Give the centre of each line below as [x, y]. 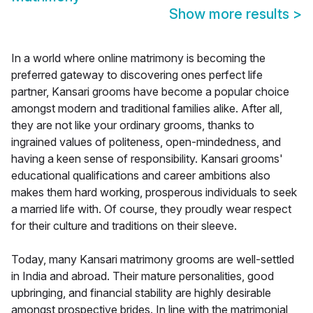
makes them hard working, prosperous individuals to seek [154, 192]
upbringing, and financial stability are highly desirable [141, 293]
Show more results [231, 14]
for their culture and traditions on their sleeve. [124, 226]
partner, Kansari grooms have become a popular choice [150, 92]
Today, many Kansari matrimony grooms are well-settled [153, 260]
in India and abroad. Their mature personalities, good [143, 276]
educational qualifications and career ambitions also [141, 176]
